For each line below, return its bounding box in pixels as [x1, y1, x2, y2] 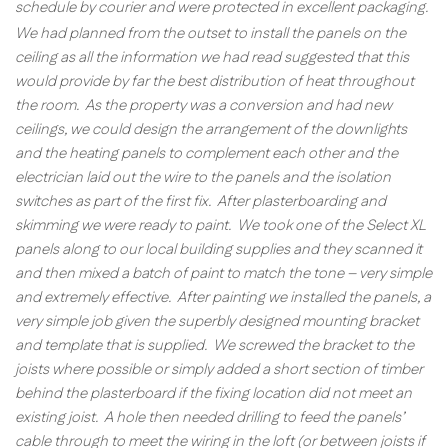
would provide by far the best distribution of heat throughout [15, 70, 414, 92]
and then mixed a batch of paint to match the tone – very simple [15, 262, 432, 284]
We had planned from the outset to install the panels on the [15, 22, 406, 44]
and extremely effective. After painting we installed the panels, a [15, 286, 431, 308]
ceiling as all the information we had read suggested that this [15, 46, 409, 68]
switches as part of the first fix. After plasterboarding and [15, 190, 386, 212]
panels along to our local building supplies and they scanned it [15, 238, 422, 260]
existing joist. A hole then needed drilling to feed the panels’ [15, 406, 404, 428]
